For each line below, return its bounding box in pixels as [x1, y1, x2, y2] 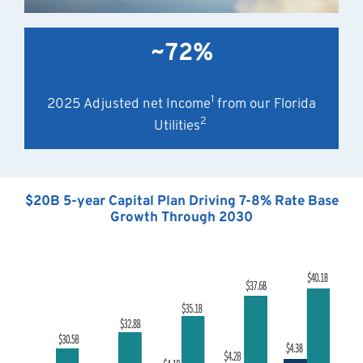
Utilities [154, 117, 200, 135]
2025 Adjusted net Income [47, 95, 211, 113]
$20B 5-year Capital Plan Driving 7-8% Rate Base [24, 193, 339, 211]
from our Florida [217, 95, 316, 113]
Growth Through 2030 [110, 209, 253, 228]
